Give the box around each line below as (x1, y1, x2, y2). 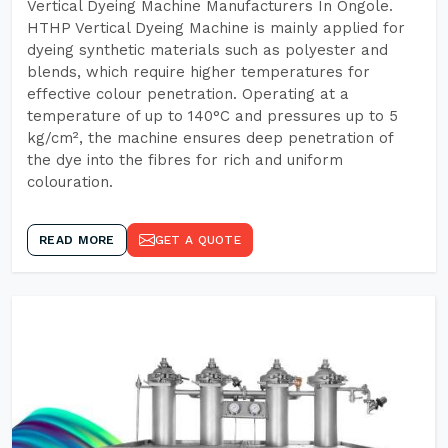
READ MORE (39, 233, 115, 247)
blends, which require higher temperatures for (27, 63, 370, 81)
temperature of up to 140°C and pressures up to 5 (27, 107, 398, 125)
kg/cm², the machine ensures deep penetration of (27, 129, 393, 147)
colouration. (27, 173, 113, 191)
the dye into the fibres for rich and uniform (27, 151, 343, 169)
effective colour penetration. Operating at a (27, 85, 349, 103)
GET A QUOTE (154, 233, 241, 247)
